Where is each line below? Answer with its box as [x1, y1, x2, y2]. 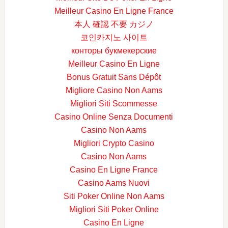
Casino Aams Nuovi [78, 179, 150, 187]
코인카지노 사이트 [80, 33, 148, 42]
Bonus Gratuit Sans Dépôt [67, 73, 161, 81]
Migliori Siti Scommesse [70, 99, 158, 108]
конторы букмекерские [71, 46, 157, 55]
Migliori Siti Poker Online [69, 205, 159, 214]
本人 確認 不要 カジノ [74, 20, 154, 28]
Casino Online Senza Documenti [54, 112, 174, 121]
